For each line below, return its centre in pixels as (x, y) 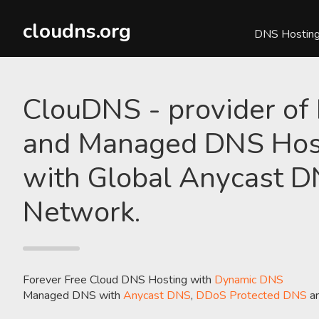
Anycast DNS (157, 296)
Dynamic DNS (249, 280)
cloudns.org (77, 31)
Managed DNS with (73, 296)
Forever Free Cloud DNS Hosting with (119, 280)
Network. (82, 212)
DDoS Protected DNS (251, 296)
